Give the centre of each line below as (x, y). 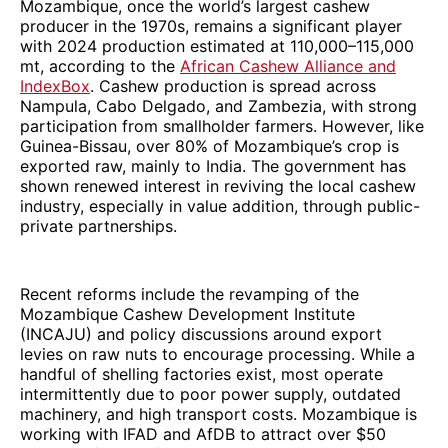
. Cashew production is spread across (233, 85)
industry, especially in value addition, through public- (220, 205)
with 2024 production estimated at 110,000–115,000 (217, 45)
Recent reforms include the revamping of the (189, 293)
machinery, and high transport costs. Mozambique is (218, 413)
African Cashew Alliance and (288, 65)
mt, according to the (100, 65)
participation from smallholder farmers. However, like (222, 125)
